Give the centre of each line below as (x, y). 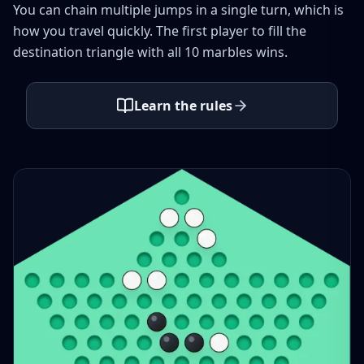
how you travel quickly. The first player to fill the (160, 30)
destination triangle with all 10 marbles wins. (150, 52)
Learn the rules (183, 105)
